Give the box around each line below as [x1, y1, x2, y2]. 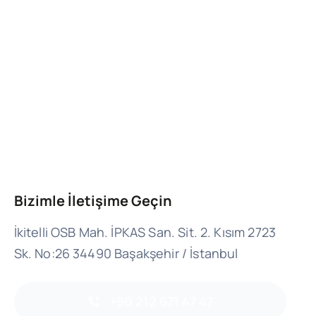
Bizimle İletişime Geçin [13, 191, 172, 211]
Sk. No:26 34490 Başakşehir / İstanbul [13, 245, 238, 262]
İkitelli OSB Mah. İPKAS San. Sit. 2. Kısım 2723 [13, 224, 276, 241]
